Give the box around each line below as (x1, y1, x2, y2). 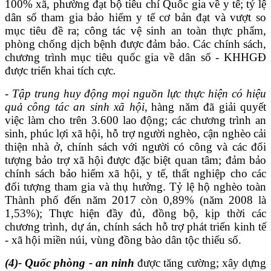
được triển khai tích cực (5, 64, 113, 77)
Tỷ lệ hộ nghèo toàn (169, 180, 267, 193)
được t (134, 256, 167, 269)
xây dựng (218, 256, 267, 269)
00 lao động (106, 113, 165, 126)
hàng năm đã (151, 100, 219, 113)
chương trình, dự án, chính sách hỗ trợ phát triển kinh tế (5, 220, 266, 233)
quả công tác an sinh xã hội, (5, 100, 148, 113)
